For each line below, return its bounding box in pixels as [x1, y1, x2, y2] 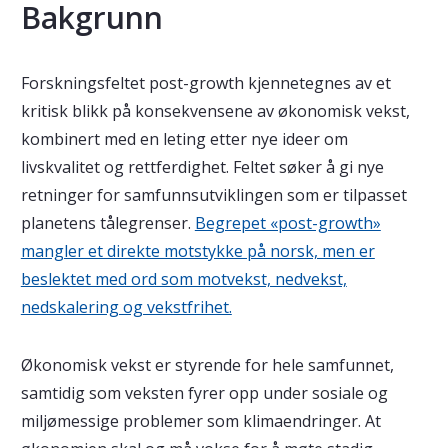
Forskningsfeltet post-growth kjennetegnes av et [20, 72, 391, 94]
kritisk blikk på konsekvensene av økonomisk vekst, [20, 100, 410, 122]
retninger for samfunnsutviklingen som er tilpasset [20, 184, 407, 206]
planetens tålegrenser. [20, 212, 195, 234]
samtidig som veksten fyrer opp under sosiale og [20, 382, 388, 404]
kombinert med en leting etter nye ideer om [20, 128, 348, 150]
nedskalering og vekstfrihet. [20, 296, 232, 318]
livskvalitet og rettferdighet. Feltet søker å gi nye [20, 156, 384, 178]
